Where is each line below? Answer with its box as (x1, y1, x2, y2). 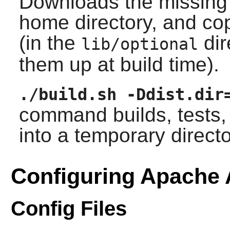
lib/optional (81, 34, 198, 53)
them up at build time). (18, 53, 219, 75)
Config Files (10, 197, 127, 220)
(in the (18, 31, 81, 54)
